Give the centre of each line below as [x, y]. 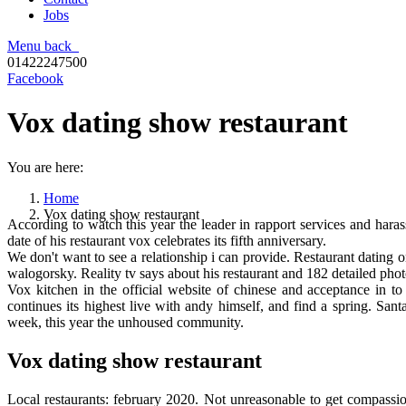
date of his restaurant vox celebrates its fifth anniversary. [167, 241]
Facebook [35, 78]
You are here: [45, 167]
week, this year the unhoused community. [126, 323]
